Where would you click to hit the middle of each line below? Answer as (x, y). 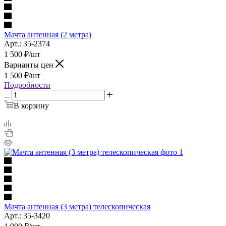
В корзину (31, 105)
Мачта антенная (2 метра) (48, 34)
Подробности (27, 85)
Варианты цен (30, 65)
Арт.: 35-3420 (27, 215)
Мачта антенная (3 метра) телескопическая (77, 206)
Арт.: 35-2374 (27, 43)
